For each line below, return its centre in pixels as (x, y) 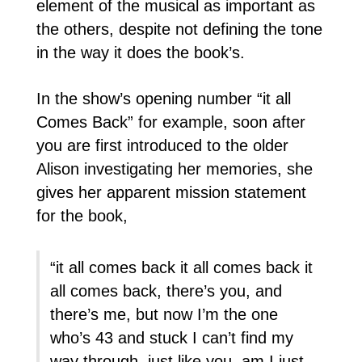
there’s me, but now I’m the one (164, 315)
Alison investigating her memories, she (174, 169)
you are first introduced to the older (162, 146)
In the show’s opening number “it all (163, 99)
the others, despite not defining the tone (179, 29)
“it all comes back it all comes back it (182, 268)
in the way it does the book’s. (140, 53)
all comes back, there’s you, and (166, 291)
